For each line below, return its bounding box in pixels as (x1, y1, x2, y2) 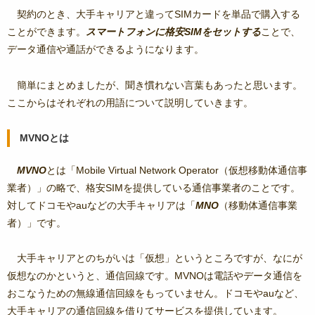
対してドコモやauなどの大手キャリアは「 (7, 199, 195, 211)
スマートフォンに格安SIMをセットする (86, 26, 261, 38)
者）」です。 (7, 217, 66, 229)
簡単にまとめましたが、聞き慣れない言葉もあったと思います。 (17, 79, 302, 91)
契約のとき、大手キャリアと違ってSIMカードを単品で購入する (17, 8, 300, 20)
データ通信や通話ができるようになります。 (7, 44, 204, 56)
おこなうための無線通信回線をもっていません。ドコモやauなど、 (7, 287, 304, 299)
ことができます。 (7, 26, 86, 38)
